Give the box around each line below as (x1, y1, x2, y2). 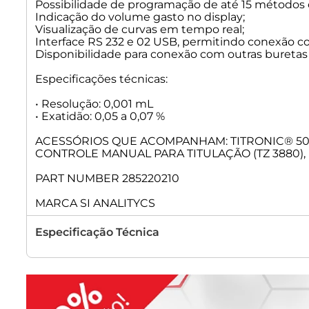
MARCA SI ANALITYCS (35, 197, 155, 210)
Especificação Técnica (35, 226, 159, 239)
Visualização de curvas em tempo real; (35, 23, 244, 37)
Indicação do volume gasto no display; (35, 10, 245, 24)
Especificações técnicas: (35, 72, 168, 86)
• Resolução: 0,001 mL (35, 97, 153, 111)
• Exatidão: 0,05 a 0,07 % (35, 110, 165, 123)
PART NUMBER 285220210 (35, 172, 179, 186)
